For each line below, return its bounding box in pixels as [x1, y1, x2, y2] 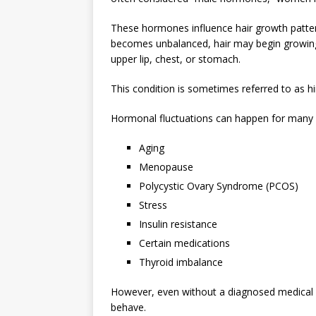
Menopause [139, 159, 193, 174]
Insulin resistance [139, 217, 217, 231]
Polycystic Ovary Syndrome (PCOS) [139, 178, 298, 193]
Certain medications [139, 236, 230, 250]
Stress [139, 197, 167, 212]
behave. [111, 300, 146, 314]
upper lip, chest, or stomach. [111, 51, 241, 66]
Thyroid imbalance [139, 255, 223, 269]
